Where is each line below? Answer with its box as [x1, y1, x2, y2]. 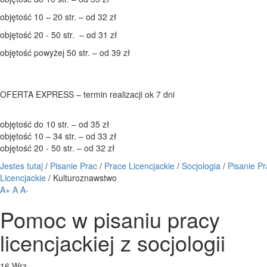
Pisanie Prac [50, 160, 97, 172]
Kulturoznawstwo [53, 172, 117, 184]
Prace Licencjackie [104, 160, 175, 172]
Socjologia [182, 160, 221, 172]
